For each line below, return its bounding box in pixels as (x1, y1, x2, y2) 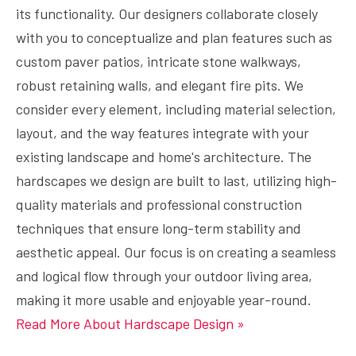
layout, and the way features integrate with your (16, 124, 309, 141)
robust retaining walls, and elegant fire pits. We (16, 76, 304, 94)
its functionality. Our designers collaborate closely (16, 5, 318, 22)
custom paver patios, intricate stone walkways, (16, 52, 301, 70)
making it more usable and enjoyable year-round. (16, 291, 311, 308)
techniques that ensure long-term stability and (16, 219, 301, 237)
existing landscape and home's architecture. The (16, 148, 311, 165)
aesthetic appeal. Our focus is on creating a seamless (16, 243, 336, 261)
